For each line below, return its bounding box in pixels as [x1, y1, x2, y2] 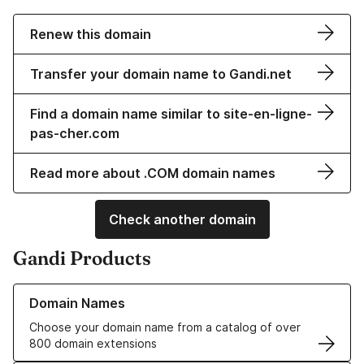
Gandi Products [13, 246, 151, 271]
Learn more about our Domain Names [13, 284, 214, 299]
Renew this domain [30, 26, 151, 43]
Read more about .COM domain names [30, 165, 275, 182]
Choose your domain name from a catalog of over [29, 320, 301, 335]
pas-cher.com [30, 125, 119, 142]
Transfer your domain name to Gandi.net [30, 66, 292, 83]
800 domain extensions [29, 336, 157, 351]
